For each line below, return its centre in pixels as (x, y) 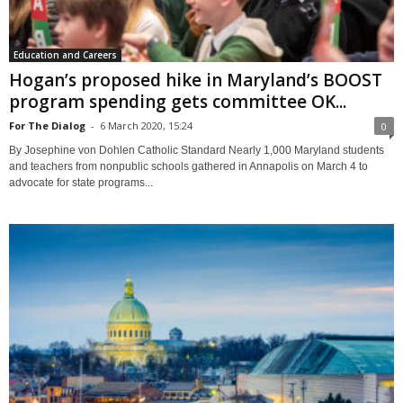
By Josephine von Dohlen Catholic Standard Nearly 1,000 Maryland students (197, 150)
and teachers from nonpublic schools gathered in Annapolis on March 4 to (188, 166)
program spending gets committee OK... (178, 101)
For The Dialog (47, 125)
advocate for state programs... (81, 182)
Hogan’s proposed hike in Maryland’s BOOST (196, 80)
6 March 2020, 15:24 (146, 125)
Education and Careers (65, 54)
